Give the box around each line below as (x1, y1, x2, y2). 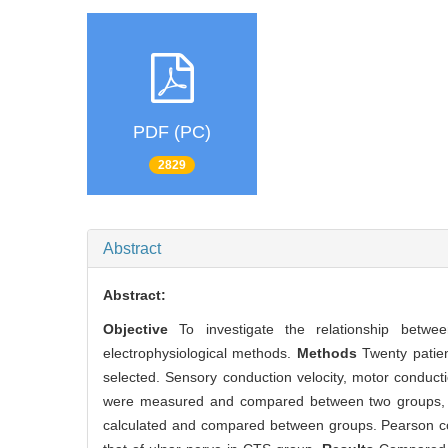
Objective (103, 320, 180, 337)
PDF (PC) (133, 122, 211, 143)
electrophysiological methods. (103, 344, 297, 361)
